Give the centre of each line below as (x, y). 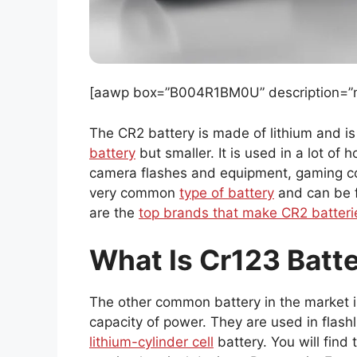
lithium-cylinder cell (151, 342)
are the (114, 212)
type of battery (227, 192)
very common (134, 192)
